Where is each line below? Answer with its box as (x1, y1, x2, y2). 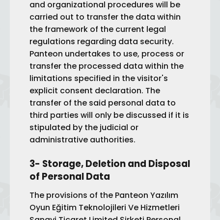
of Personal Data (29, 170, 110, 183)
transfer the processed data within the (29, 60, 184, 72)
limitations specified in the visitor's (29, 73, 168, 84)
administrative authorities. (29, 134, 136, 145)
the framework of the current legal (29, 24, 166, 35)
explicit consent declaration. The (29, 85, 160, 96)
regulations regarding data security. (29, 36, 174, 47)
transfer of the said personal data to (29, 97, 176, 109)
